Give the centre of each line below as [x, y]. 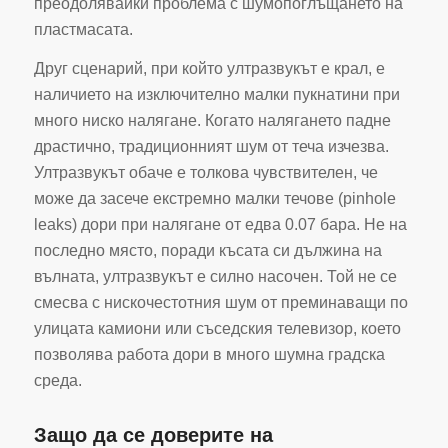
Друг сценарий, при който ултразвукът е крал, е [209, 69]
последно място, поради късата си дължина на [207, 251]
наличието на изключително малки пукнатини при [216, 95]
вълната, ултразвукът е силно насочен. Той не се [215, 277]
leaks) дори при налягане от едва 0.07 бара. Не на [220, 225]
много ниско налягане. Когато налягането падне [212, 121]
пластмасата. [83, 29]
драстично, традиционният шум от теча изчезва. [211, 147]
